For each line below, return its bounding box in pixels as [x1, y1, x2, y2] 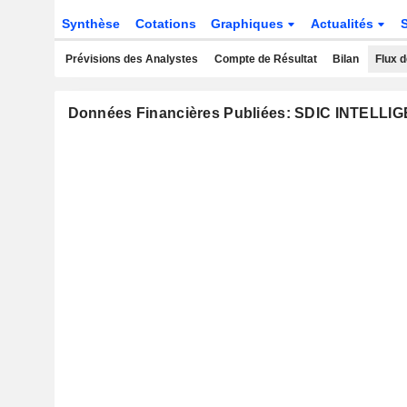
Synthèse [61, 16, 120, 31]
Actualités [311, 16, 378, 31]
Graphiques [211, 16, 288, 31]
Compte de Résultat [213, 53, 317, 65]
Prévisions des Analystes [65, 53, 198, 65]
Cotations [134, 16, 196, 31]
